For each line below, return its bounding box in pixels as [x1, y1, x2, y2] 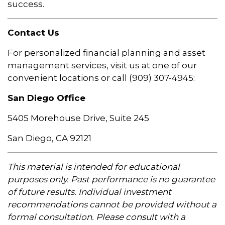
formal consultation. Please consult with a [8, 211, 185, 222]
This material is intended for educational [8, 161, 180, 172]
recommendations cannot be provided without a [8, 199, 216, 209]
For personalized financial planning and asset [8, 47, 205, 58]
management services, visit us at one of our [8, 60, 197, 70]
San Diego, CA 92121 [8, 133, 91, 143]
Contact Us [8, 27, 59, 38]
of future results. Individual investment [8, 186, 171, 197]
